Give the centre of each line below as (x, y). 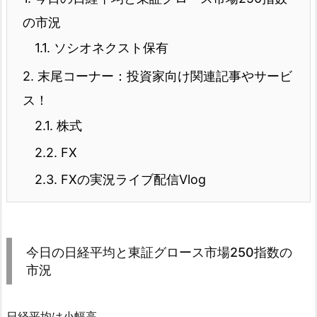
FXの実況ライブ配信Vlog (132, 179)
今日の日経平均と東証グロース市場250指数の (159, 252)
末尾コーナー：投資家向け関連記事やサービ (163, 76)
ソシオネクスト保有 (109, 47)
